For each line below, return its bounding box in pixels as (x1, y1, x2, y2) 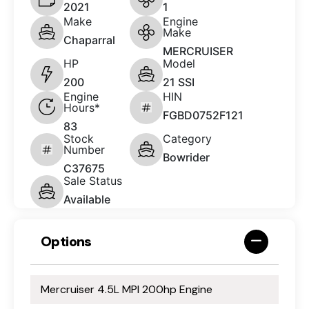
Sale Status (63, 173, 122, 188)
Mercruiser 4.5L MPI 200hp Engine (41, 281, 212, 297)
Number (63, 142, 105, 157)
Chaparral (63, 32, 115, 47)
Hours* (63, 100, 100, 114)
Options (41, 232, 92, 251)
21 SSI (163, 74, 195, 89)
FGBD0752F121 (163, 108, 243, 122)
